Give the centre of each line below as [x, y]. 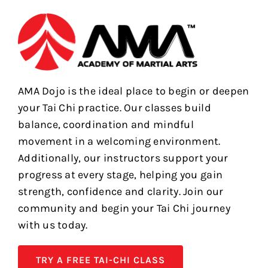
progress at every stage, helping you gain [120, 175]
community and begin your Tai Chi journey [124, 208]
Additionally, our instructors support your [123, 158]
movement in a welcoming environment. [119, 141]
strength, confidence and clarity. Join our [121, 192]
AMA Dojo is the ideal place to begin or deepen [133, 91]
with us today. [53, 225]
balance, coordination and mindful [106, 125]
